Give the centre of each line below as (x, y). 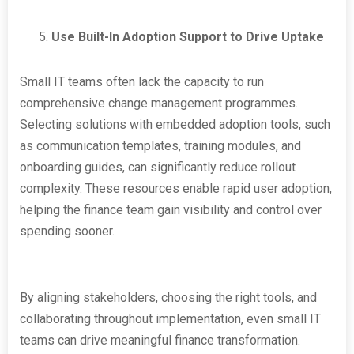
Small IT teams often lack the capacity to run (142, 82)
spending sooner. (67, 231)
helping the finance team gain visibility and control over (171, 210)
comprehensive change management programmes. (159, 103)
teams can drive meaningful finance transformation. (160, 340)
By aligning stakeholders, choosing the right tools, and (168, 298)
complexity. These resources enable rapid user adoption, (176, 188)
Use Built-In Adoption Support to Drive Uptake (188, 37)
